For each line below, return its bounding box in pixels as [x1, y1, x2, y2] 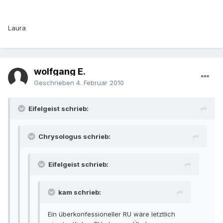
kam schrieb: [58, 188, 101, 197]
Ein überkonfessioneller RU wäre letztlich [48, 210, 175, 219]
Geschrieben [34, 79, 76, 87]
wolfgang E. [34, 66, 86, 77]
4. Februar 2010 [76, 79, 124, 87]
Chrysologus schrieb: [38, 132, 111, 141]
